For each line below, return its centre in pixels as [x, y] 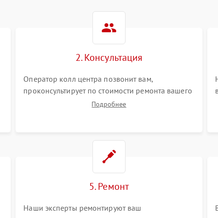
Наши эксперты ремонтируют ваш [82, 208]
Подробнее [109, 104]
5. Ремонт [109, 186]
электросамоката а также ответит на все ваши [103, 102]
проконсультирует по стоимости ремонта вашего [108, 91]
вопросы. [40, 114]
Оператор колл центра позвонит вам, [88, 79]
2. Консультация [109, 57]
